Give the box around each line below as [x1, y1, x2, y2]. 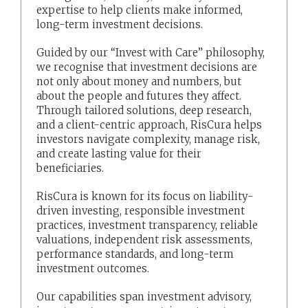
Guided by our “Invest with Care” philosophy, [36, 45, 265, 59]
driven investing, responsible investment [36, 203, 245, 217]
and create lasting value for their [36, 146, 202, 160]
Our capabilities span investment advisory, [36, 289, 252, 303]
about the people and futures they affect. [36, 89, 242, 102]
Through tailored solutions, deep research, [36, 103, 252, 117]
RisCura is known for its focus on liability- [36, 189, 254, 203]
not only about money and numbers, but [36, 74, 242, 88]
